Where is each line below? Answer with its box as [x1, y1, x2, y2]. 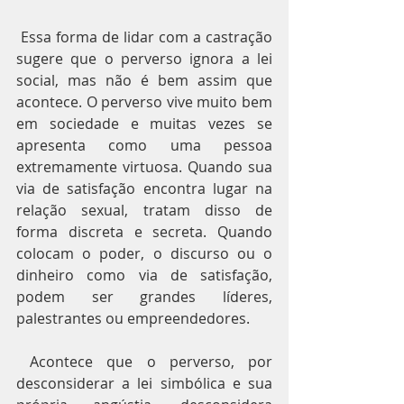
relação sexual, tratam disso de [16, 200, 272, 220]
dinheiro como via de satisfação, [16, 265, 272, 285]
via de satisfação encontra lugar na [16, 179, 272, 198]
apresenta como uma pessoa [16, 135, 272, 155]
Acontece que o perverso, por [16, 352, 31, 372]
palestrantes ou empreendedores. [16, 308, 250, 328]
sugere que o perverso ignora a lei [16, 49, 272, 69]
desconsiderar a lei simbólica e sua [16, 373, 272, 393]
